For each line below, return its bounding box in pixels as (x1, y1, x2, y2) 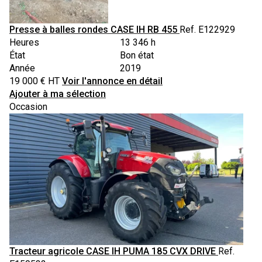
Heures (9, 36, 39, 48)
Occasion (9, 101, 47, 112)
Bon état (120, 49, 154, 61)
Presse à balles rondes (9, 23, 108, 35)
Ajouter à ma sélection (9, 88, 106, 99)
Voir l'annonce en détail (62, 75, 163, 87)
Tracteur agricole (9, 245, 84, 257)
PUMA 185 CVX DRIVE (123, 245, 218, 257)
